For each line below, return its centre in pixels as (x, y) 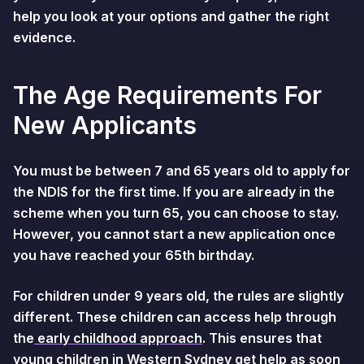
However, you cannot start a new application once (174, 234)
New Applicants (105, 125)
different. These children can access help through (175, 317)
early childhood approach (118, 338)
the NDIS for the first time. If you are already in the (174, 192)
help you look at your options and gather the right (171, 16)
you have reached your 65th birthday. (134, 255)
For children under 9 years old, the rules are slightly (178, 296)
